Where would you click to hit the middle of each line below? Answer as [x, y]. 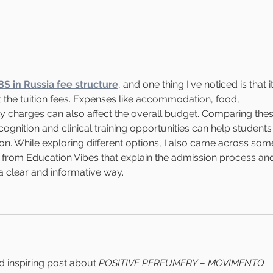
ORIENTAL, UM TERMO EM [120, 24]
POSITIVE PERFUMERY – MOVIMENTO [183, 263]
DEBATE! [74, 37]
